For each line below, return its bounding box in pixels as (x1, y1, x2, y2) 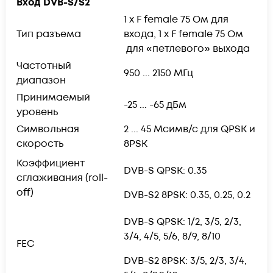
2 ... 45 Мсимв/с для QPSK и (124, 122, 255, 136)
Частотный (16, 58, 71, 73)
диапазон (16, 73, 66, 87)
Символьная (16, 122, 79, 136)
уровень (16, 105, 58, 119)
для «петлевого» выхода (124, 41, 250, 55)
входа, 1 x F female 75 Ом (124, 27, 243, 41)
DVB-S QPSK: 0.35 (124, 163, 207, 177)
